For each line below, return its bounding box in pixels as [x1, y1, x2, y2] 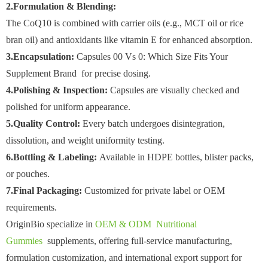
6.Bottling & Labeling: [6, 151, 97, 162]
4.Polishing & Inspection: [6, 84, 110, 95]
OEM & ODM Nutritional [95, 218, 197, 229]
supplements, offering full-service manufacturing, [42, 235, 232, 246]
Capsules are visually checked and [110, 84, 239, 95]
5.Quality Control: [6, 118, 83, 129]
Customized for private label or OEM [82, 185, 225, 196]
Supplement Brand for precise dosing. [6, 68, 153, 78]
